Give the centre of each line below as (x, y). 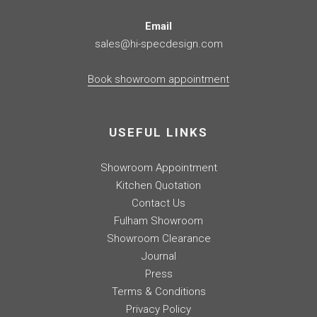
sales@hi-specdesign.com (158, 44)
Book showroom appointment (158, 80)
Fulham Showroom (158, 221)
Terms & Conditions (158, 292)
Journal (158, 257)
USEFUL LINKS (158, 133)
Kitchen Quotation (158, 186)
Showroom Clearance (158, 239)
